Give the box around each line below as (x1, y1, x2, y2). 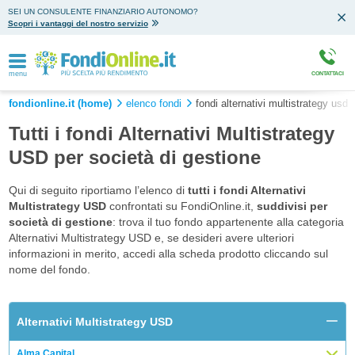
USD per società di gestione (8, 147, 261, 168)
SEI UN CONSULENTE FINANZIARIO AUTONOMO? (7, 7, 198, 16)
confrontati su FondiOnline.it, (105, 200, 257, 212)
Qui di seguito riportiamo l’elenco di (8, 184, 188, 197)
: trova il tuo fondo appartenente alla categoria (112, 216, 344, 228)
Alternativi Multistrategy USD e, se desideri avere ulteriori (8, 231, 294, 244)
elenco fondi (125, 98, 181, 109)
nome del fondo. (8, 263, 90, 276)
